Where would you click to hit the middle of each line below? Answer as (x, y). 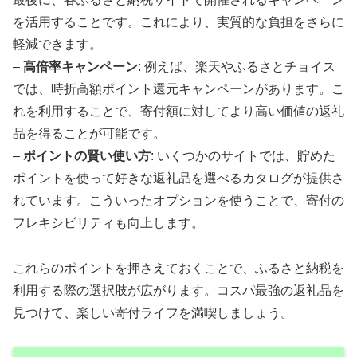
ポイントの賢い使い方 (87, 155)
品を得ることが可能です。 (89, 133)
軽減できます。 (57, 44)
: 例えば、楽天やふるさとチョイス (237, 66)
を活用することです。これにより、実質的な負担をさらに (178, 22)
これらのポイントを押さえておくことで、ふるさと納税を (178, 268)
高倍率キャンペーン (80, 66)
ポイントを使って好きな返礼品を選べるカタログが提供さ (178, 178)
